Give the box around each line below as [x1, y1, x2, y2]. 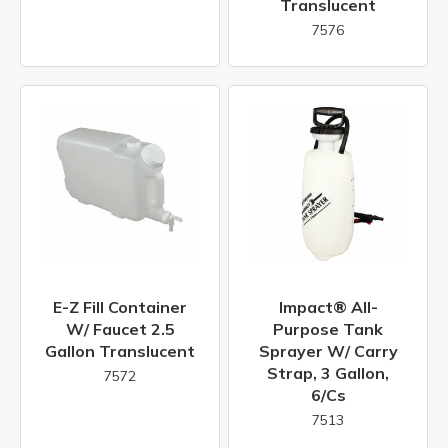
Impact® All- [278, 297, 378, 318]
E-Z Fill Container [53, 297, 187, 318]
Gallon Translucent [45, 341, 195, 362]
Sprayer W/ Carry [258, 341, 398, 362]
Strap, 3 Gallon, [267, 363, 389, 384]
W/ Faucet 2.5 [65, 319, 175, 340]
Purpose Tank [273, 319, 383, 340]
